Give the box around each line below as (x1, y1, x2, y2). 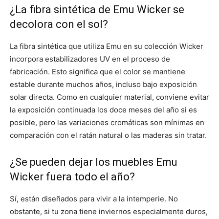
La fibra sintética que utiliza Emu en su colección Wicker (10, 42, 203, 51)
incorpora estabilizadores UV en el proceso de (10, 54, 170, 64)
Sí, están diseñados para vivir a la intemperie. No (10, 194, 178, 204)
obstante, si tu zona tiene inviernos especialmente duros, (10, 207, 208, 217)
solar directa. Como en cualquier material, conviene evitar (10, 92, 209, 102)
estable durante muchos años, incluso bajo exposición (10, 80, 197, 89)
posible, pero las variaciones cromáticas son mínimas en (10, 118, 204, 128)
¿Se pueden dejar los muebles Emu (10, 156, 177, 169)
